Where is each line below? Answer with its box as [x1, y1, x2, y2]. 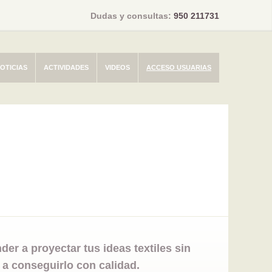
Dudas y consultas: [90, 11, 174, 21]
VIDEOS [104, 64, 130, 71]
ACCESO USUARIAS [146, 64, 211, 71]
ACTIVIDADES [43, 64, 89, 71]
